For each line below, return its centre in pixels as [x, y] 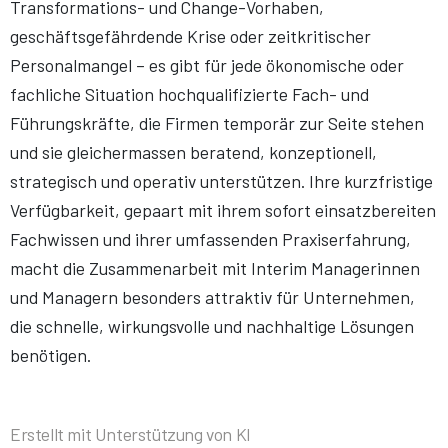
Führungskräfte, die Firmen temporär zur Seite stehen [217, 123]
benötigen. [50, 355]
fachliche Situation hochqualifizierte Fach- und [189, 94]
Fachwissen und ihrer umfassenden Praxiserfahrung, [210, 239]
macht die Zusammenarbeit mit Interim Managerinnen [215, 268]
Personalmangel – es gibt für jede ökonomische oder [207, 65]
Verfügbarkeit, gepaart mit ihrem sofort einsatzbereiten [223, 210]
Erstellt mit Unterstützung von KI [130, 433]
